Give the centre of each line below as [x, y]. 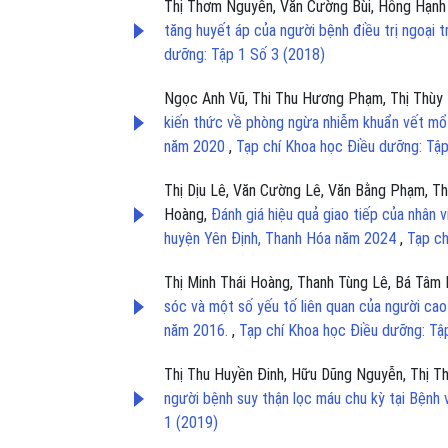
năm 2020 [196, 146]
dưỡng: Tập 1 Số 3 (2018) [244, 54]
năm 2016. [198, 330]
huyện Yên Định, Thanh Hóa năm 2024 [282, 238]
